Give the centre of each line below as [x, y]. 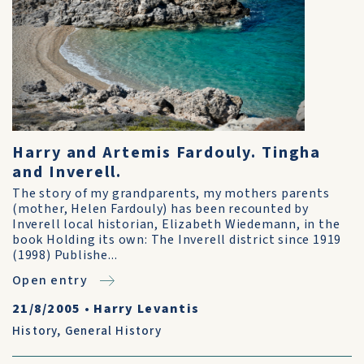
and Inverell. [67, 172]
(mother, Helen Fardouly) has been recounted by [160, 209]
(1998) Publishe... [65, 255]
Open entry [50, 280]
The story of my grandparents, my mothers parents [171, 193]
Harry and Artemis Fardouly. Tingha [167, 153]
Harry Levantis [147, 309]
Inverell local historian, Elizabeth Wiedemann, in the [176, 224]
